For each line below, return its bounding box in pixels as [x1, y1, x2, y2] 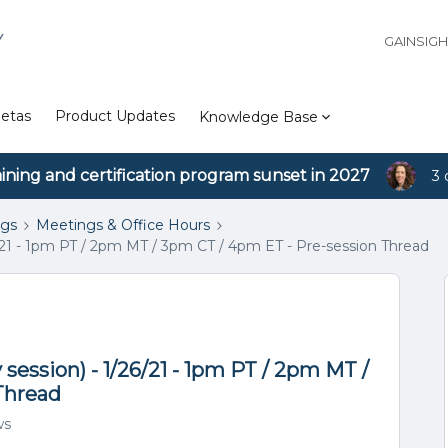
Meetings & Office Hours [36, 216, 210, 234]
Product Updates [55, 107, 175, 125]
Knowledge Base [199, 107, 318, 126]
